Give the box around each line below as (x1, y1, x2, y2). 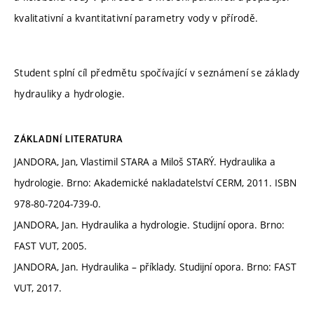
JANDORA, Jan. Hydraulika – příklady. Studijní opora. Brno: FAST (14, 260, 296, 274)
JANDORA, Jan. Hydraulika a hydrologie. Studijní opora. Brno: (14, 218, 285, 232)
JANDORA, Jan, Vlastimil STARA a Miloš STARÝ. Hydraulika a (14, 155, 275, 169)
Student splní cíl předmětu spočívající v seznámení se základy (14, 65, 300, 79)
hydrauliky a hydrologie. (14, 86, 125, 100)
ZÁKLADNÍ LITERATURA (14, 133, 123, 145)
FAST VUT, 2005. (14, 239, 87, 253)
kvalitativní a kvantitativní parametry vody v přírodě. (14, 11, 259, 25)
